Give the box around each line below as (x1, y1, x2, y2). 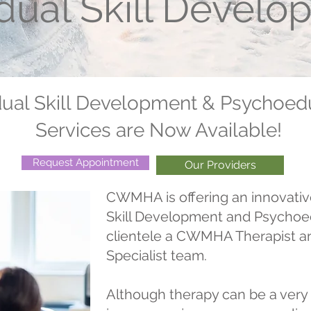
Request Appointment (32, 156, 139, 169)
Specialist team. (106, 247, 207, 264)
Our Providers (184, 158, 256, 171)
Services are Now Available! (35, 119, 282, 142)
